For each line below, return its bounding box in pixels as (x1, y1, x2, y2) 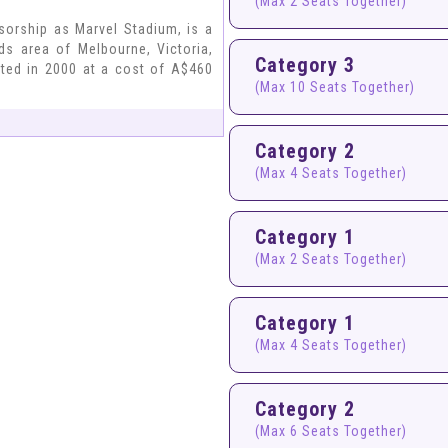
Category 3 (255, 53, 355, 77)
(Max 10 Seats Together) (255, 79, 415, 95)
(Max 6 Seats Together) (255, 423, 407, 439)
